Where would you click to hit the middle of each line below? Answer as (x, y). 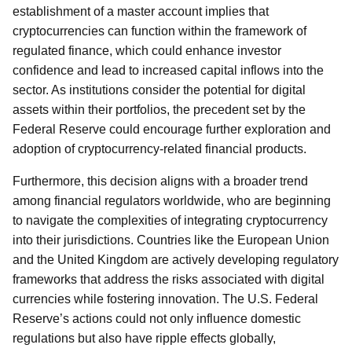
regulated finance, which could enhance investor (147, 51)
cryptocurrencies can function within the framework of (159, 31)
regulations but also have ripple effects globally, (144, 338)
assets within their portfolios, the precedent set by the (159, 110)
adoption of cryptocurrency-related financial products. (159, 149)
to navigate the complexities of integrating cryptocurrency (170, 220)
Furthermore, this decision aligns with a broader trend (160, 181)
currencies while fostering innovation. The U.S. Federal (165, 299)
